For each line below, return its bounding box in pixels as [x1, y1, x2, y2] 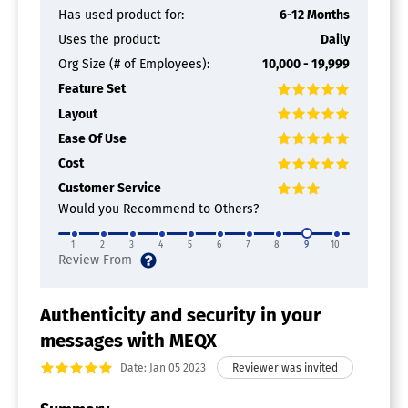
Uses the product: [58, 32, 160, 48]
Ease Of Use [58, 130, 127, 147]
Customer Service [58, 180, 161, 197]
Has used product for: [58, 6, 184, 23]
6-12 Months [280, 6, 350, 23]
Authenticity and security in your [40, 304, 321, 327]
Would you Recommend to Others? [58, 201, 259, 218]
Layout [58, 106, 97, 122]
